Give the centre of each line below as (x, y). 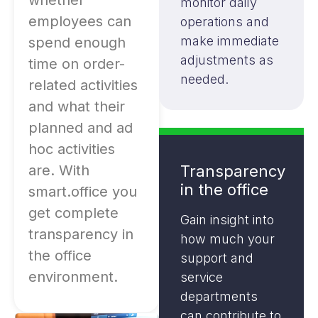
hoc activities (72, 149)
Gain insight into (227, 220)
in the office (224, 190)
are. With (59, 171)
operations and (225, 22)
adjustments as (227, 60)
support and (217, 258)
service (202, 278)
